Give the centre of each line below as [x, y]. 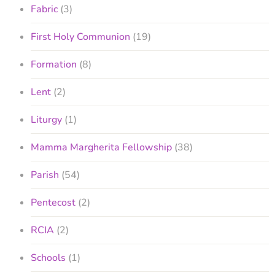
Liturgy [46, 119]
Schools [48, 258]
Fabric [44, 9]
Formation [54, 64]
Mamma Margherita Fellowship [101, 147]
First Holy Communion [80, 37]
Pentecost [53, 202]
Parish [45, 175]
